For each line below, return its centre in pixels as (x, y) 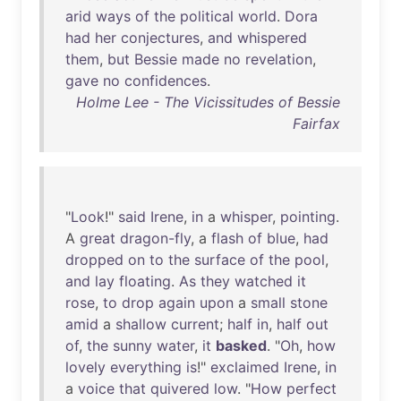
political (207, 16)
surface (220, 260)
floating (145, 281)
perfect (311, 388)
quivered (180, 388)
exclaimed (245, 367)
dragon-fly (155, 238)
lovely (85, 367)
